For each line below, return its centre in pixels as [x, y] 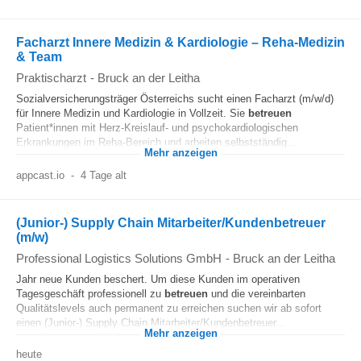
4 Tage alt [103, 175]
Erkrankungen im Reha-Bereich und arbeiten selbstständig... [156, 142]
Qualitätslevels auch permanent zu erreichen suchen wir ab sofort [169, 308]
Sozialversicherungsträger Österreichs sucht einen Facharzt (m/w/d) [175, 99]
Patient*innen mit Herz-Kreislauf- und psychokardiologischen [157, 128]
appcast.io [40, 175]
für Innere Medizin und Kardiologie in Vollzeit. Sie [132, 113]
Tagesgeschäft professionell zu [90, 294]
